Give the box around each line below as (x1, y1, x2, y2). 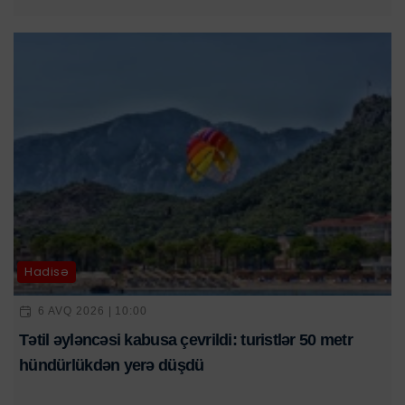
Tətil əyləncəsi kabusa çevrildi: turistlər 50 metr (19, 330, 353, 349)
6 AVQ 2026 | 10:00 (38, 305, 148, 318)
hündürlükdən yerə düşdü (19, 355, 204, 374)
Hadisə (24, 263, 70, 281)
